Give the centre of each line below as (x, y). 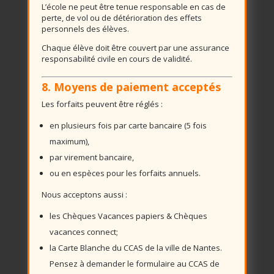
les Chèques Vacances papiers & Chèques (128, 216)
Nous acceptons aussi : (84, 194)
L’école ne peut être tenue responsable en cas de (133, 7)
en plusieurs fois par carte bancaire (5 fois (128, 125)
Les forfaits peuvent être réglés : (102, 104)
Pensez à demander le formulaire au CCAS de (134, 264)
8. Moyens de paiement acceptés (131, 87)
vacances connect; (83, 232)
